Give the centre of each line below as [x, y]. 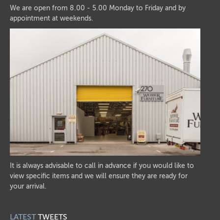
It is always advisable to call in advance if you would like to [102, 165]
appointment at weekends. [52, 18]
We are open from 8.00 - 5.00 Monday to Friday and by [98, 8]
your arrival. [28, 186]
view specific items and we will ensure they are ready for [99, 176]
